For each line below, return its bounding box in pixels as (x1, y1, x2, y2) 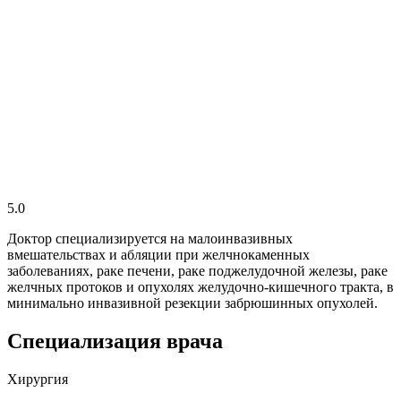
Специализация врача (7, 328, 223, 353)
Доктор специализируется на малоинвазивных (7, 230, 293, 246)
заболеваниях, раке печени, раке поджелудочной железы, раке (7, 262, 388, 278)
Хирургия (7, 371, 68, 387)
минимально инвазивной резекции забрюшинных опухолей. (7, 294, 378, 311)
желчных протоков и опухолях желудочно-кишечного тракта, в (7, 278, 394, 294)
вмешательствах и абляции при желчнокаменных (7, 246, 310, 262)
